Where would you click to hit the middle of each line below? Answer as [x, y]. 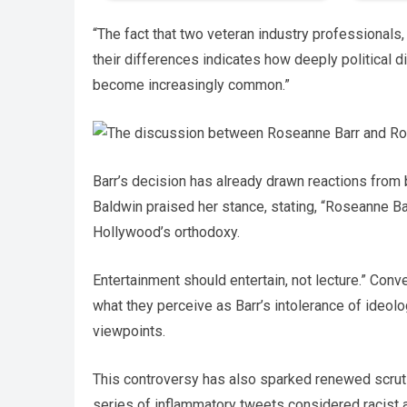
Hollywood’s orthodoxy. [166, 233]
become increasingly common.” [191, 85]
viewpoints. [129, 332]
